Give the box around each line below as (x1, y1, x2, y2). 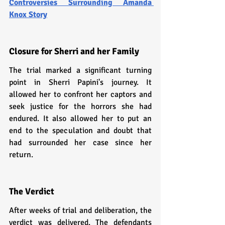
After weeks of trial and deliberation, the (9, 205, 152, 215)
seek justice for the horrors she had (9, 101, 152, 111)
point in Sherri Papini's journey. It (9, 77, 152, 87)
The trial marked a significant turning (9, 65, 152, 75)
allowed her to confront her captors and (9, 89, 152, 99)
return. (9, 149, 33, 160)
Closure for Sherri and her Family (9, 45, 139, 57)
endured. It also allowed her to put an (9, 113, 152, 124)
